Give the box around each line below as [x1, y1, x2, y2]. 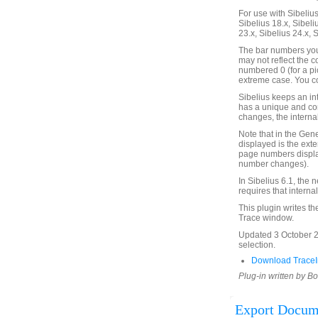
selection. [238, 240, 275, 250]
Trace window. [238, 213, 294, 223]
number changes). [238, 159, 309, 169]
